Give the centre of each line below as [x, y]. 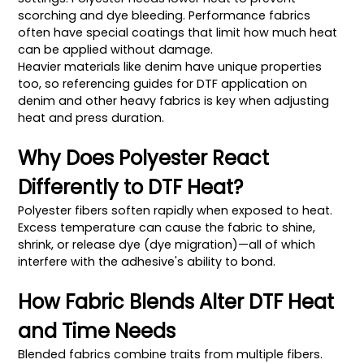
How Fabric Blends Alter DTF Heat [176, 301]
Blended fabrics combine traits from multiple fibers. [171, 354]
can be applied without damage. [116, 49]
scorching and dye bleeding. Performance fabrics [165, 15]
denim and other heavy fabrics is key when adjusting [174, 100]
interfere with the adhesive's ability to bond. [147, 261]
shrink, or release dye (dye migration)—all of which [167, 244]
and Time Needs [97, 331]
